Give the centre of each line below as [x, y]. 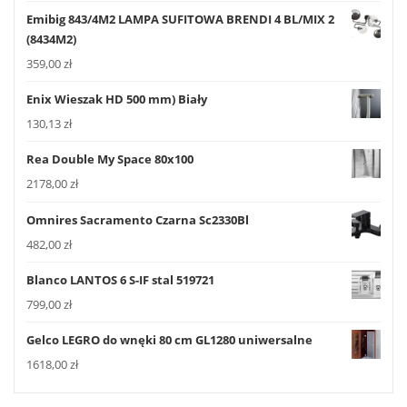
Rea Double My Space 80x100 [110, 159]
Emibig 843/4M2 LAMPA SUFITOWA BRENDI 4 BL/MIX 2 [180, 19]
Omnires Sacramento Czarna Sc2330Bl [138, 219]
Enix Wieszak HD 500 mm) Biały [117, 99]
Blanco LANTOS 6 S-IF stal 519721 [120, 279]
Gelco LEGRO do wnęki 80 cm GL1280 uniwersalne [169, 340]
